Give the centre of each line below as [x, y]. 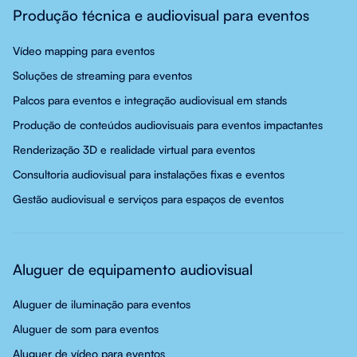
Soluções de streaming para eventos [102, 75]
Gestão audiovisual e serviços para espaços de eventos [148, 198]
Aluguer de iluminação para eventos [102, 304]
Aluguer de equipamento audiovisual [133, 269]
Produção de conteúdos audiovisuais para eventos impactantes [168, 124]
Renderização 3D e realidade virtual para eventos [134, 149]
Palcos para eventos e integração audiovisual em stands [150, 100]
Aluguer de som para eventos [86, 329]
